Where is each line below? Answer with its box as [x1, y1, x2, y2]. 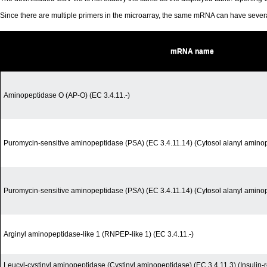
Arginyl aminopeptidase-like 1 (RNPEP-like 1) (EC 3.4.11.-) [4, 230, 194, 239]
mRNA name [170, 47, 214, 56]
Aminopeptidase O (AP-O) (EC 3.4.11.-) [4, 91, 130, 100]
